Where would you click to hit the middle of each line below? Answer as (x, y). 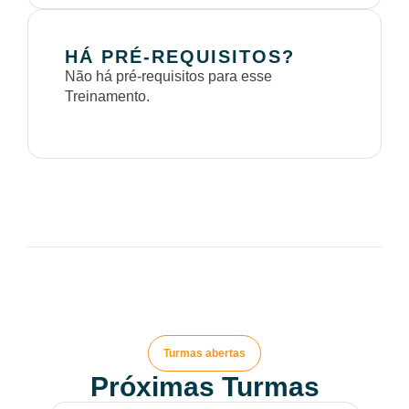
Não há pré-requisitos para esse (168, 76)
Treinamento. (107, 96)
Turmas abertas (204, 353)
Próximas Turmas (204, 387)
